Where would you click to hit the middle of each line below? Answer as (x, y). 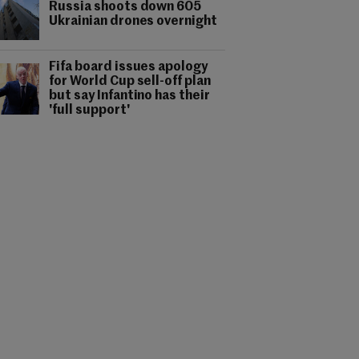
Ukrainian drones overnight (133, 22)
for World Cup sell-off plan (130, 82)
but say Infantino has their (130, 96)
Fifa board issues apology (129, 67)
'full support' (89, 111)
